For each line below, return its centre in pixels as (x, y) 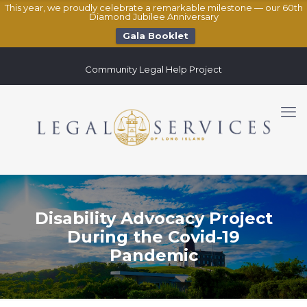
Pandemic (153, 255)
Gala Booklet (155, 36)
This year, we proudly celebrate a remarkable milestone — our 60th (153, 8)
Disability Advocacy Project (153, 218)
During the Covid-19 (153, 237)
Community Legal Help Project (153, 69)
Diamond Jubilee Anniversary (153, 16)
